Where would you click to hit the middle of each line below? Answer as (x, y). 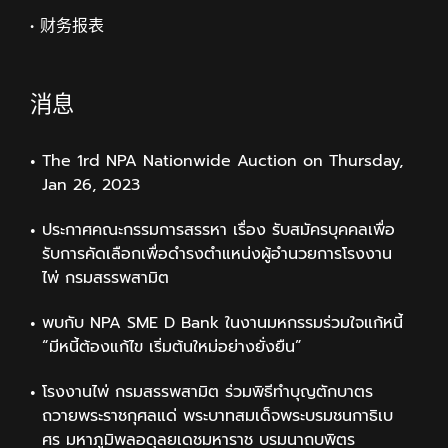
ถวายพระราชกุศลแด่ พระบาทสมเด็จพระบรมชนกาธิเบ (217, 415)
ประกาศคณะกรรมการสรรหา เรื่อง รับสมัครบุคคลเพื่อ (218, 229)
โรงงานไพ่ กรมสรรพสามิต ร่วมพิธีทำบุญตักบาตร (207, 391)
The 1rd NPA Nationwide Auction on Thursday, (222, 160)
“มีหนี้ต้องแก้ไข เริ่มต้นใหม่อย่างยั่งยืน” (172, 346)
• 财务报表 (67, 25)
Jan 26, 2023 (91, 184)
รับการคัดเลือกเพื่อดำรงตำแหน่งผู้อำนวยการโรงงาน (217, 253)
